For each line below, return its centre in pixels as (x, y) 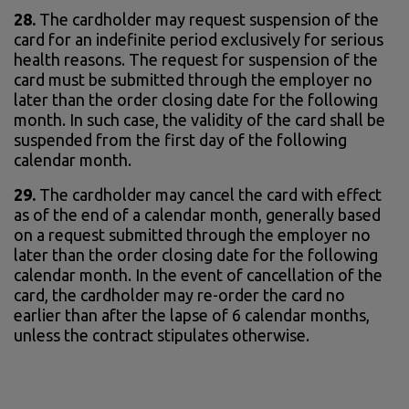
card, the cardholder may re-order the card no (179, 294)
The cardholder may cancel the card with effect (209, 194)
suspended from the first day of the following (180, 139)
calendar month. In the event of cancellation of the (198, 274)
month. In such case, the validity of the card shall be (199, 119)
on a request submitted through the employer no (192, 234)
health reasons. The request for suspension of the (196, 59)
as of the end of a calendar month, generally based (197, 214)
